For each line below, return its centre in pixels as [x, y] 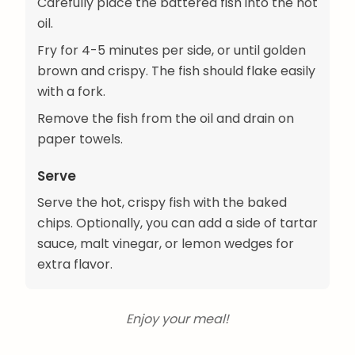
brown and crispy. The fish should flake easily [176, 71]
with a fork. [71, 92]
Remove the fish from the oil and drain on [166, 119]
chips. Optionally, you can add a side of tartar [177, 223]
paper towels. [80, 139]
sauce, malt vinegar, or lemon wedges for [166, 244]
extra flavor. [75, 265]
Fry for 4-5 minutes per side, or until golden [172, 51]
